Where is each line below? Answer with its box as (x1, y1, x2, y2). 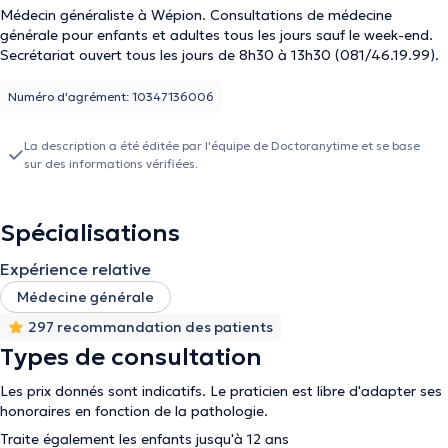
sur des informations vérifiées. (24, 156, 198, 171)
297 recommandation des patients (28, 318, 273, 336)
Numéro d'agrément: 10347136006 (8, 89, 214, 104)
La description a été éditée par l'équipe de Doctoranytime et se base (24, 138, 420, 153)
